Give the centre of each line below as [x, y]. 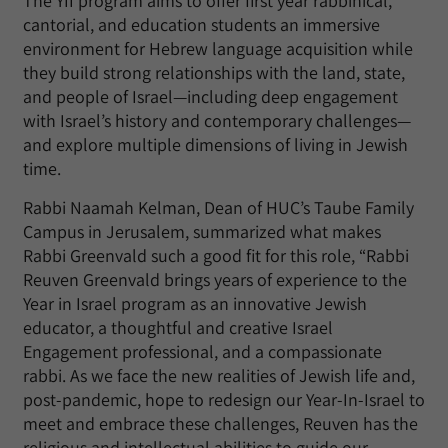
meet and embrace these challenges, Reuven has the [220, 423]
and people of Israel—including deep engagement [210, 96]
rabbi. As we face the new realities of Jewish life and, [219, 375]
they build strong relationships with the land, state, [214, 72]
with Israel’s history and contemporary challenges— [217, 120]
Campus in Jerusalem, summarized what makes [202, 231]
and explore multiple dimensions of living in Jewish [215, 144]
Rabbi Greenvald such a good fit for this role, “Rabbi [216, 255]
